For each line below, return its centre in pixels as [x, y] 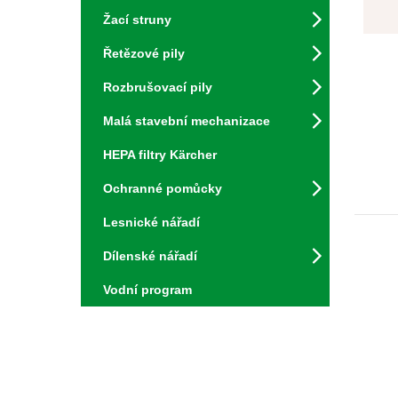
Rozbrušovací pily [158, 87]
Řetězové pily [144, 53]
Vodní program [147, 290]
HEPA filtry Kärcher [160, 155]
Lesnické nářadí [151, 222]
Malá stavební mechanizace [187, 121]
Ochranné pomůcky [163, 188]
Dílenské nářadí [150, 256]
